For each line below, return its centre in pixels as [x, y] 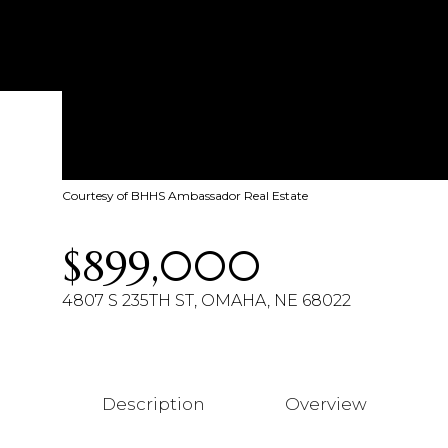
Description [153, 404]
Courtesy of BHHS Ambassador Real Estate [185, 195]
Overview [326, 404]
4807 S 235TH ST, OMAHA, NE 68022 [206, 300]
